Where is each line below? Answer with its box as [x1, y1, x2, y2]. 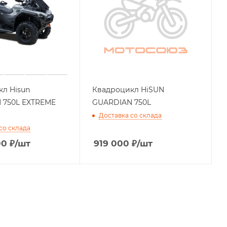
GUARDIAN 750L [92, 97, 152, 107]
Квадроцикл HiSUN [92, 85, 165, 94]
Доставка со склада [99, 111, 162, 119]
